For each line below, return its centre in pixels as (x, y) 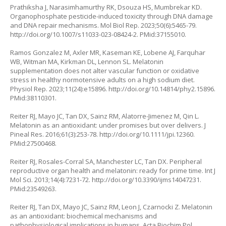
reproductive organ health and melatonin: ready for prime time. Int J (113, 171)
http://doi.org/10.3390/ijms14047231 (146, 180)
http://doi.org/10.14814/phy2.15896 (161, 89)
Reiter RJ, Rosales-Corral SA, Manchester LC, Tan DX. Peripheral (106, 161)
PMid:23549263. (33, 189)
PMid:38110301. (33, 98)
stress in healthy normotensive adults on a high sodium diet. (102, 80)
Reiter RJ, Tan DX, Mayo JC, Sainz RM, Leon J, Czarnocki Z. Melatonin (111, 207)
